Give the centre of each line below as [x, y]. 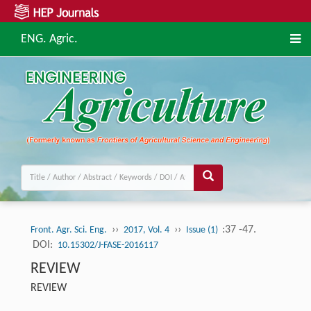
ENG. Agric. [49, 39]
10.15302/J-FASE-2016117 [108, 246]
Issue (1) [203, 230]
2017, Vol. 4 [146, 230]
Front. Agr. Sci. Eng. [68, 230]
